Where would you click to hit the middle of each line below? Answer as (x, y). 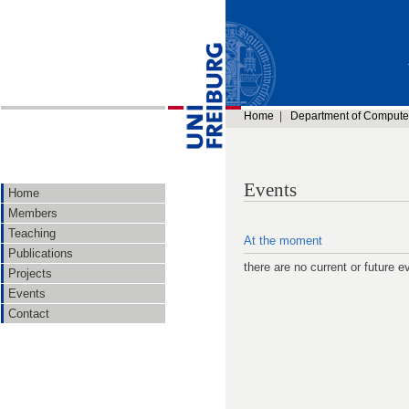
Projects (30, 273)
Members (33, 213)
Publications (41, 253)
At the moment (283, 240)
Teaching (32, 233)
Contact (29, 314)
